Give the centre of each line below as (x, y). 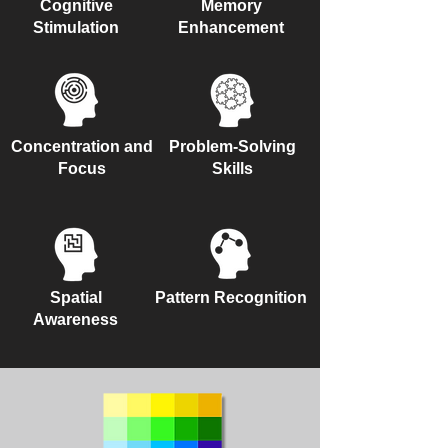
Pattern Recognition (231, 297)
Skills (232, 168)
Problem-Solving (232, 146)
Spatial (75, 297)
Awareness (75, 319)
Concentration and (81, 146)
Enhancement (231, 27)
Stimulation (76, 27)
